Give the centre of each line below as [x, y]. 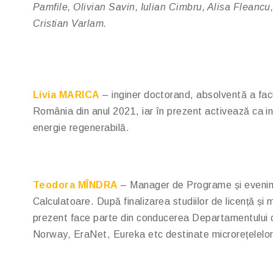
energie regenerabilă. [81, 128]
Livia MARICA [66, 95]
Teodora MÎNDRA [76, 185]
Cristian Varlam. [70, 23]
